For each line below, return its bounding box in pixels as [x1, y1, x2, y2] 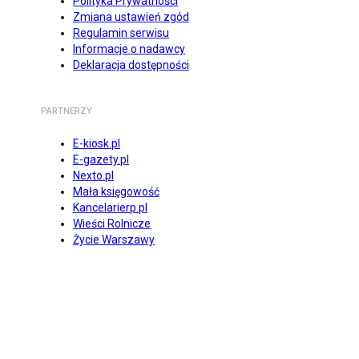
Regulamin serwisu [73, 26, 169, 40]
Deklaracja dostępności [73, 58, 189, 72]
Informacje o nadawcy [73, 42, 185, 56]
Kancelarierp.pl [73, 201, 147, 215]
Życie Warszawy [73, 233, 155, 247]
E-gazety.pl [73, 153, 129, 167]
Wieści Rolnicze [73, 217, 151, 231]
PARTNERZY [41, 106, 92, 117]
